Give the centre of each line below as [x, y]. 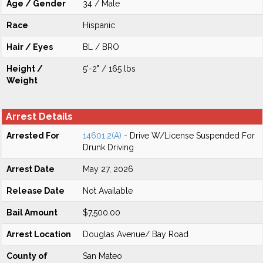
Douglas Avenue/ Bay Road [136, 234]
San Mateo [102, 256]
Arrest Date [31, 169]
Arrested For [33, 136]
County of [27, 256]
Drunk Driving [108, 147]
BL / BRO [101, 47]
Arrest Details [39, 117]
